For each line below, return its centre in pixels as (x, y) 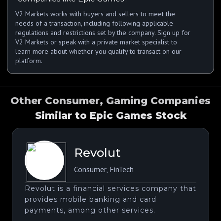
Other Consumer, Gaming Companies (110, 100)
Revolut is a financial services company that (110, 188)
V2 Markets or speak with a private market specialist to (96, 42)
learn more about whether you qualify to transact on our (98, 51)
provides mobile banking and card (91, 199)
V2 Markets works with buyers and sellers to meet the (95, 14)
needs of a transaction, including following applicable (94, 23)
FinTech (122, 169)
